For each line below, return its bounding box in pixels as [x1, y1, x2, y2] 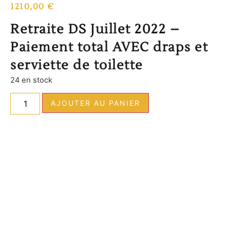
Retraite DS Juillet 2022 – [10, 21, 180, 37]
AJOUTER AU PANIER [51, 98, 141, 107]
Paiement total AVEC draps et [10, 39, 208, 55]
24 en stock [10, 75, 52, 85]
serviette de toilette [10, 56, 143, 73]
